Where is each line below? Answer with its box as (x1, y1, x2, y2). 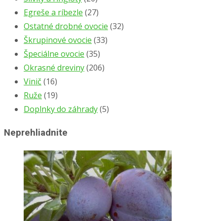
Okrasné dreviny (24, 62, 84, 73)
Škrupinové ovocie (24, 34, 92, 45)
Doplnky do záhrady (24, 103, 98, 114)
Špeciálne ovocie (24, 48, 84, 59)
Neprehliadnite (4, 127, 68, 139)
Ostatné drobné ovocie (24, 20, 108, 32)
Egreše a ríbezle (24, 6, 83, 18)
